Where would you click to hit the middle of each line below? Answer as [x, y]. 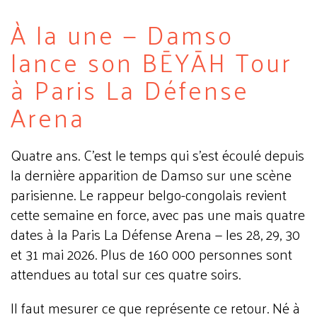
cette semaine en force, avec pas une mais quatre [158, 214]
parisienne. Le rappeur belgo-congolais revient [149, 195]
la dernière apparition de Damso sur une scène [151, 175]
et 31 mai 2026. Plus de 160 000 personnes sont [151, 254]
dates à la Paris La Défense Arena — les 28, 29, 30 [155, 234]
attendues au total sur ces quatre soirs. [126, 274]
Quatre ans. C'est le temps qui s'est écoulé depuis [157, 155]
